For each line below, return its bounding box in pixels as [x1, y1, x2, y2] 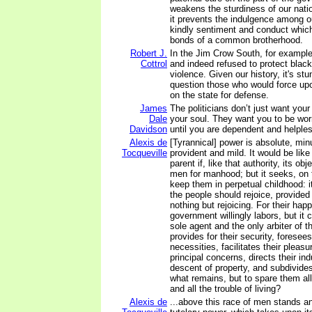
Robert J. [130, 48, 167, 58]
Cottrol [141, 58, 167, 69]
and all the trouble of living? [170, 283, 281, 294]
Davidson [130, 124, 167, 134]
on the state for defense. [170, 90, 269, 100]
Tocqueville [122, 148, 167, 158]
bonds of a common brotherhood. [170, 35, 303, 45]
